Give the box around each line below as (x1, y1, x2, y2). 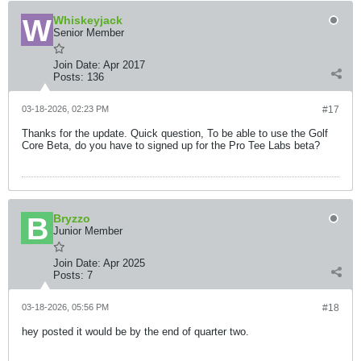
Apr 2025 (103, 257, 145, 269)
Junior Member (53, 225, 122, 237)
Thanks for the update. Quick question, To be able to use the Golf (22, 127, 328, 139)
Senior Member (53, 27, 124, 39)
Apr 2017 (103, 59, 145, 71)
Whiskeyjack (53, 14, 122, 27)
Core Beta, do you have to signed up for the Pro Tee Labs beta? (22, 139, 320, 151)
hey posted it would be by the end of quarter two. (22, 326, 249, 338)
